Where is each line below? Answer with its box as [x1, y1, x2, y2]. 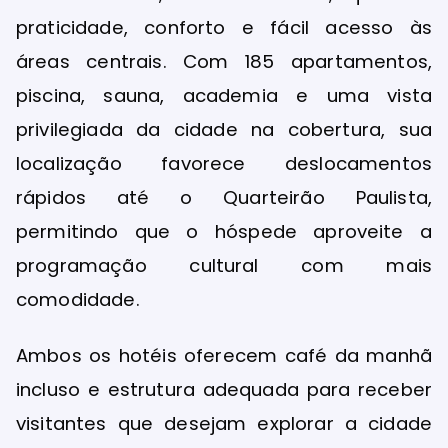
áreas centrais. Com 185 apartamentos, [16, 49, 432, 75]
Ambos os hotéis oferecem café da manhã [16, 342, 432, 368]
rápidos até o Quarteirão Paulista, [16, 185, 432, 211]
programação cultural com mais [16, 253, 432, 279]
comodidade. [16, 287, 140, 313]
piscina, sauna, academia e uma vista [16, 83, 432, 109]
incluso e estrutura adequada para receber [16, 376, 432, 402]
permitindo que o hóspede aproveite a [16, 219, 432, 245]
